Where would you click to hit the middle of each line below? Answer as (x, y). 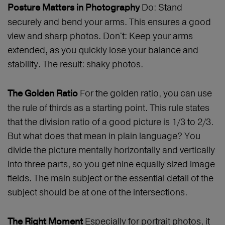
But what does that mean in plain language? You (104, 136)
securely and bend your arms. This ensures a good (109, 22)
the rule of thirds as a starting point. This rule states (108, 108)
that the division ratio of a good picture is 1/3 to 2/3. (110, 122)
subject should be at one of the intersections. (97, 192)
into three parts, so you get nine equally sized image (111, 164)
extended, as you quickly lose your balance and (103, 50)
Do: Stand (161, 8)
